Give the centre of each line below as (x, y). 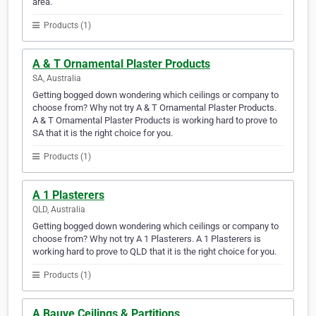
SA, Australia (57, 79)
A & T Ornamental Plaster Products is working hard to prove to (155, 121)
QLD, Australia (59, 210)
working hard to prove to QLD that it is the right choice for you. (154, 252)
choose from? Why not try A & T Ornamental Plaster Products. (154, 108)
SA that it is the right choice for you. (103, 133)
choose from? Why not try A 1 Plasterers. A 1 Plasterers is (147, 239)
